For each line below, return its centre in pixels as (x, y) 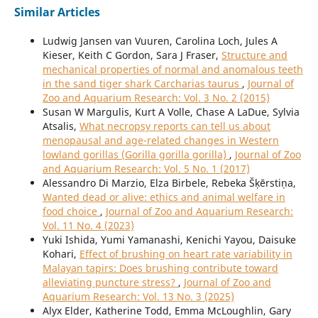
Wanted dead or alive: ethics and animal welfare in (164, 197)
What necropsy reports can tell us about (175, 126)
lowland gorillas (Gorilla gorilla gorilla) (136, 154)
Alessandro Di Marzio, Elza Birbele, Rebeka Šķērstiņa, (169, 182)
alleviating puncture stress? (110, 282)
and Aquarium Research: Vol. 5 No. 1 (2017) (146, 168)
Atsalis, (61, 126)
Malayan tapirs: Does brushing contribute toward (160, 268)
